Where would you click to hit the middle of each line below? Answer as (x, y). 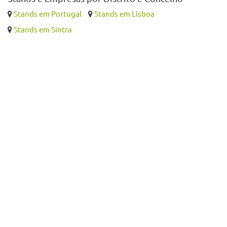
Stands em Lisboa (124, 14)
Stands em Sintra (43, 29)
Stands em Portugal (48, 14)
